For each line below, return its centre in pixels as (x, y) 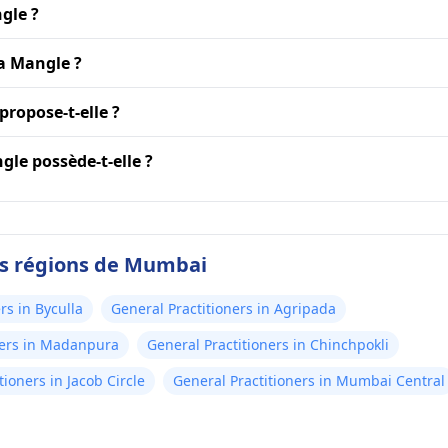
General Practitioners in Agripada (223, 308)
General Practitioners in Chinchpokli (268, 344)
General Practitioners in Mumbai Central (309, 380)
